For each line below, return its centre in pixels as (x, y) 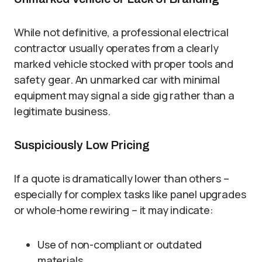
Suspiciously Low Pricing (82, 145)
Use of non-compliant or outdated (120, 245)
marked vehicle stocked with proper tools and (124, 64)
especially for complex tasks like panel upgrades (130, 194)
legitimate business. (62, 111)
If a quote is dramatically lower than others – (122, 179)
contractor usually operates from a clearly (116, 48)
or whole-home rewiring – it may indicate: (114, 210)
